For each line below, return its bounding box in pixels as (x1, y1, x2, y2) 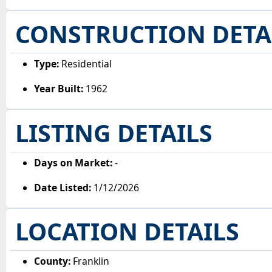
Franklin (70, 254, 110, 268)
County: (34, 254, 71, 268)
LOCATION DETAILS (15, 215, 239, 248)
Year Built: (34, 82, 84, 96)
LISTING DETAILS (15, 116, 212, 149)
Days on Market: (34, 155, 113, 169)
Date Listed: (34, 181, 92, 195)
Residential (59, 56, 112, 70)
